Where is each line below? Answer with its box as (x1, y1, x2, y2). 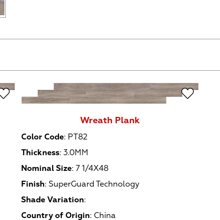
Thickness (21, 148, 60, 158)
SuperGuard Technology (49, 179, 140, 190)
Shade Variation (21, 195, 84, 205)
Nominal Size (21, 164, 72, 174)
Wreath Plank (80, 114, 140, 126)
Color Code (21, 132, 64, 142)
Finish (21, 179, 45, 190)
